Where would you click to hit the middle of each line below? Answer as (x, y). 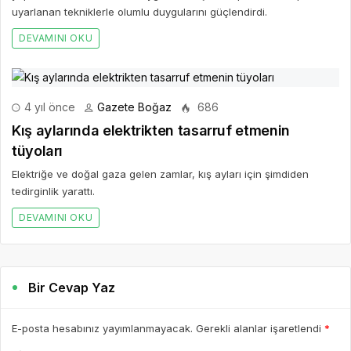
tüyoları (38, 151)
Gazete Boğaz (134, 107)
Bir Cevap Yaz (72, 288)
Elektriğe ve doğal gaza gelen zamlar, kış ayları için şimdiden (160, 174)
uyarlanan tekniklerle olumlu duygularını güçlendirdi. (139, 12)
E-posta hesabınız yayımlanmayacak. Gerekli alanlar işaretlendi (168, 328)
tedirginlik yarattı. (53, 191)
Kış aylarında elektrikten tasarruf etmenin (151, 130)
